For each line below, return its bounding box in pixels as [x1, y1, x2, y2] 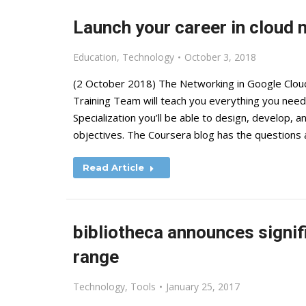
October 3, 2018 [184, 51, 256, 64]
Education [73, 51, 117, 64]
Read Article [83, 162, 144, 173]
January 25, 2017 [166, 280, 240, 293]
